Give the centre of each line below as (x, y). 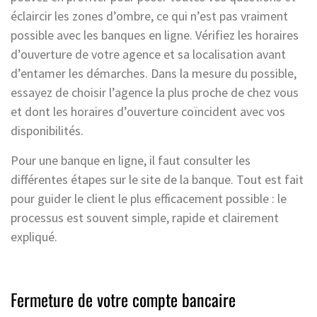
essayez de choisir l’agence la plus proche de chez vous (155, 92)
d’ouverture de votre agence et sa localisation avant (148, 54)
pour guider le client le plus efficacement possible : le (149, 198)
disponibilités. (47, 130)
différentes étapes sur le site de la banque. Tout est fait (157, 179)
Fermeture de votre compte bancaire (123, 299)
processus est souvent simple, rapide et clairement (145, 217)
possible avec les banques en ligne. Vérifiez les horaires (155, 35)
